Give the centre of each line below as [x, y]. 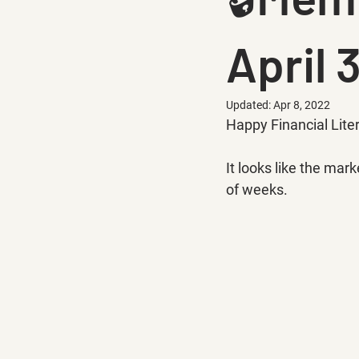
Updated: [250, 105]
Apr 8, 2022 [302, 105]
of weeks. [257, 190]
